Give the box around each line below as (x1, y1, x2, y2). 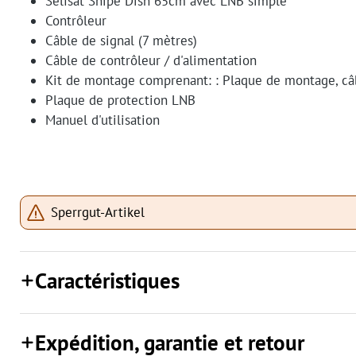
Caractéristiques (35, 266, 180, 296)
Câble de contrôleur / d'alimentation (45, 52, 257, 70)
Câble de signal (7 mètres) (45, 32, 197, 50)
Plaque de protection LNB (45, 91, 195, 110)
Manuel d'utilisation (45, 111, 160, 130)
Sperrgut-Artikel (51, 203, 145, 222)
